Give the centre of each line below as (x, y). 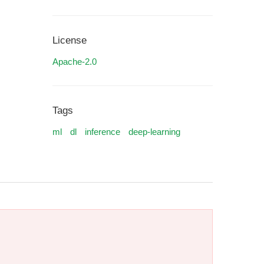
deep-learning (154, 132)
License (70, 40)
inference (103, 132)
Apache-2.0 (75, 62)
